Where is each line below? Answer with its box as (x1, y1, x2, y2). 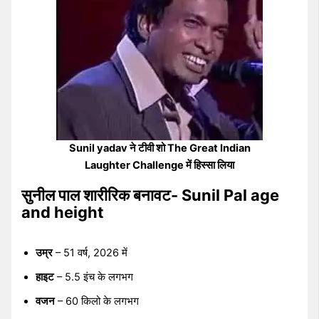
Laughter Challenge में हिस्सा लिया (85, 159, 234, 172)
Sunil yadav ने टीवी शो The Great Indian (68, 142, 251, 155)
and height (21, 203, 105, 222)
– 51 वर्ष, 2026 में (53, 246, 128, 260)
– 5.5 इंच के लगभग (54, 271, 134, 284)
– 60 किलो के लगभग (55, 295, 140, 308)
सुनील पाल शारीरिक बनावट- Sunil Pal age (21, 186, 280, 205)
